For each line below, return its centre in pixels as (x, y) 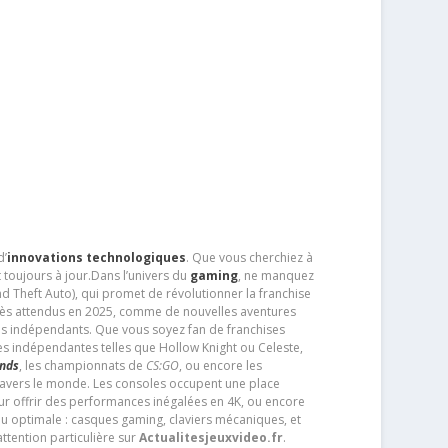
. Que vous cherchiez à (249, 257)
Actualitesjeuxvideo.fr (210, 437)
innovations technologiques (96, 257)
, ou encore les (220, 365)
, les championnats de (82, 365)
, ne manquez (275, 275)
